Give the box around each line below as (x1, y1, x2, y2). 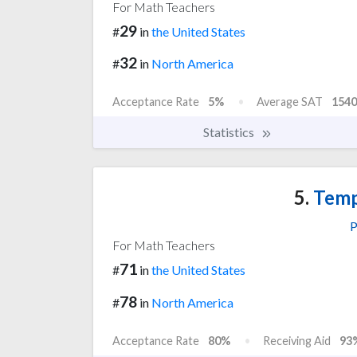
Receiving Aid (263, 334, 331, 348)
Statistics (203, 124, 257, 140)
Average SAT (257, 95, 323, 109)
